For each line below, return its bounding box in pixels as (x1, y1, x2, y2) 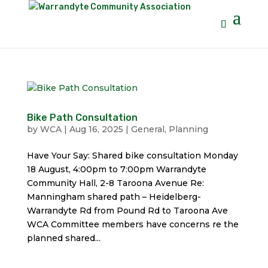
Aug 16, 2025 (69, 124, 123, 135)
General (130, 124, 165, 135)
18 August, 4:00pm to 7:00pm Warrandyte (26, 164, 206, 175)
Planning (168, 124, 208, 135)
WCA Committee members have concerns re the (26, 219, 239, 230)
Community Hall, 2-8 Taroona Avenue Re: (26, 178, 204, 188)
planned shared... (26, 233, 100, 243)
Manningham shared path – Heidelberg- (26, 191, 201, 202)
